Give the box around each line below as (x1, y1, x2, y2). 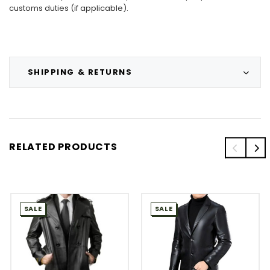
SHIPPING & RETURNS (27, 66, 133, 78)
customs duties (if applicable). (9, 2, 128, 14)
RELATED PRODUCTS (9, 139, 118, 154)
